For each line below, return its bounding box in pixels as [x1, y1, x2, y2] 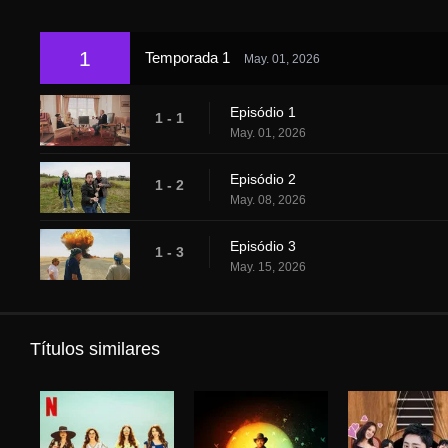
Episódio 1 [230, 104, 296, 121]
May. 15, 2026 [230, 260, 306, 275]
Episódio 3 [230, 238, 296, 255]
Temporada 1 [145, 49, 234, 67]
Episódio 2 [230, 171, 296, 188]
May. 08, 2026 [230, 193, 306, 208]
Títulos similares [30, 338, 160, 359]
